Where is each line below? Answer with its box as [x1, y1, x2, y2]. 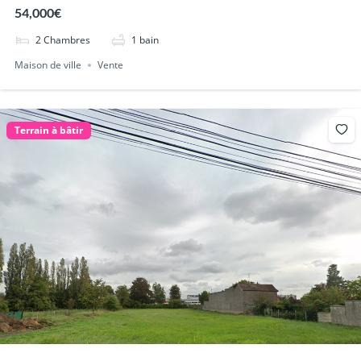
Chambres [43, 33, 90, 48]
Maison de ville [14, 58, 81, 73]
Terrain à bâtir [15, 123, 83, 138]
